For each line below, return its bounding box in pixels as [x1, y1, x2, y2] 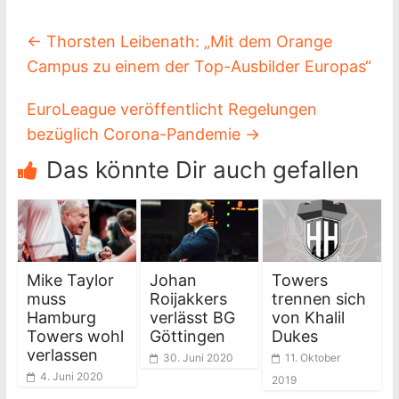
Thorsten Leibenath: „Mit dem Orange [41, 32, 332, 52]
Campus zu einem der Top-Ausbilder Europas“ [26, 57, 371, 77]
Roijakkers [149, 289, 227, 308]
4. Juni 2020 [39, 369, 103, 383]
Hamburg [26, 307, 96, 327]
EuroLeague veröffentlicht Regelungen [26, 100, 317, 119]
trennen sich [272, 289, 367, 308]
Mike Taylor [26, 270, 114, 289]
